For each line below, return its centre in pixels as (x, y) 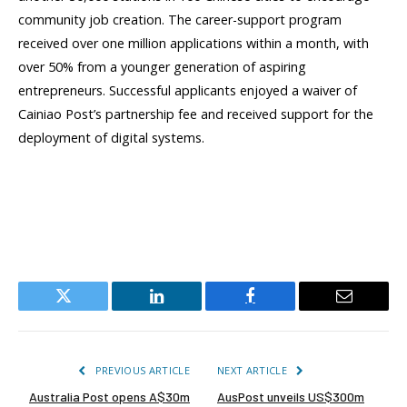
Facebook (281, 309)
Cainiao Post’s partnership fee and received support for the (196, 114)
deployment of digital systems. (111, 137)
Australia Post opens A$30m (109, 396)
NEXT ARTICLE (254, 370)
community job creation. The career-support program (180, 19)
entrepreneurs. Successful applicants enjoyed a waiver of (188, 90)
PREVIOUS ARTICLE (141, 370)
